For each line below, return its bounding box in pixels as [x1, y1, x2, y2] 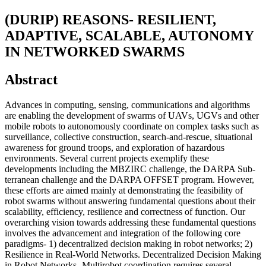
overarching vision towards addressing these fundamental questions [5, 217, 256, 227]
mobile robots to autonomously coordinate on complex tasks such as [5, 121, 259, 131]
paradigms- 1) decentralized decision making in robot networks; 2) [5, 238, 252, 249]
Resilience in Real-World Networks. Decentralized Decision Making [5, 249, 261, 259]
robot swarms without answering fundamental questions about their [5, 195, 255, 206]
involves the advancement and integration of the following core [5, 227, 240, 238]
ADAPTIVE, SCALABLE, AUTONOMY [5, 27, 254, 43]
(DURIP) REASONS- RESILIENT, [5, 11, 216, 27]
